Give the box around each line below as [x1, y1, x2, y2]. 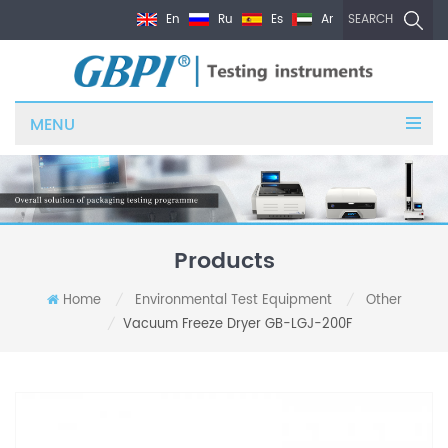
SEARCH [348, 10, 393, 30]
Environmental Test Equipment [134, 290, 332, 312]
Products [173, 243, 275, 281]
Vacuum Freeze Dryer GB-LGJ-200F [122, 314, 352, 336]
